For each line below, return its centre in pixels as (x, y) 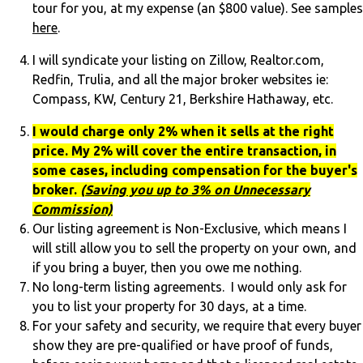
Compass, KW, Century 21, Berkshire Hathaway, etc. (183, 99)
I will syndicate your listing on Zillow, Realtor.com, (178, 60)
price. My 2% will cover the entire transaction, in (184, 151)
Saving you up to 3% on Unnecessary (198, 190)
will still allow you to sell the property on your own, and (194, 248)
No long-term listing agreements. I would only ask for (190, 287)
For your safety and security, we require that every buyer (197, 326)
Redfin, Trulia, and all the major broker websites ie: (180, 80)
